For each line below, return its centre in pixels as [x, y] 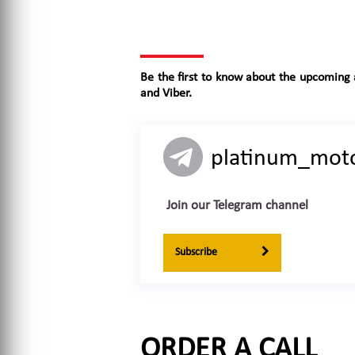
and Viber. [166, 93]
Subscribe [197, 252]
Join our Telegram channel [236, 205]
